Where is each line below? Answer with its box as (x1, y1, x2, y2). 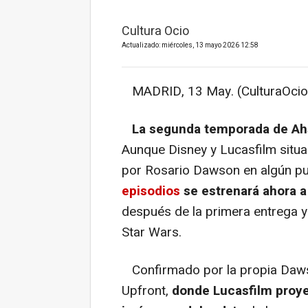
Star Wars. (122, 222, 181, 242)
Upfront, (122, 280, 172, 300)
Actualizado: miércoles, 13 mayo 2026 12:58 (122, 40, 258, 50)
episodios (122, 181, 180, 201)
